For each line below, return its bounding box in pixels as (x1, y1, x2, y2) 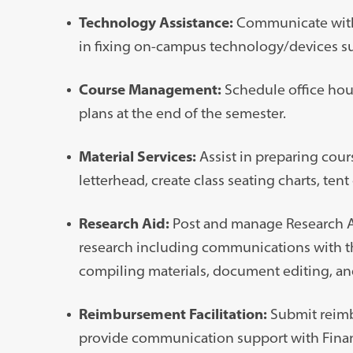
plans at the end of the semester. (78, 103, 286, 122)
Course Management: (78, 80, 225, 98)
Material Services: (78, 147, 199, 165)
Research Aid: (78, 214, 173, 232)
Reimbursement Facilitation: (78, 304, 270, 323)
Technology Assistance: (78, 13, 236, 32)
